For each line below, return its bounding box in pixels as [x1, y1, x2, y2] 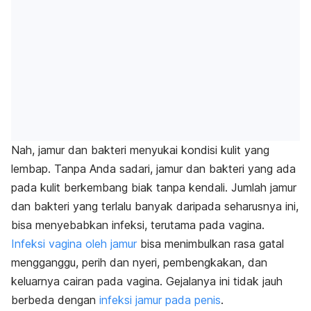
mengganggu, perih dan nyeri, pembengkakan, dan [11, 255, 267, 269]
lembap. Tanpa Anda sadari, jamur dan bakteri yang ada [11, 161, 296, 176]
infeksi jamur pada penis [99, 292, 221, 307]
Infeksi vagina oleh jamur [11, 236, 137, 251]
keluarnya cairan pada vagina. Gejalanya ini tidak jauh [11, 274, 283, 288]
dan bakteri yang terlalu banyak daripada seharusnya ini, [11, 199, 299, 213]
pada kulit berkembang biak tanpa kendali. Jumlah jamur [11, 180, 296, 194]
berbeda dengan [11, 292, 99, 307]
